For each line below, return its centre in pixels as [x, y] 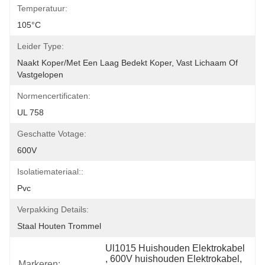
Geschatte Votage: [52, 134]
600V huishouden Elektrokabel [175, 259]
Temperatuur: [42, 8]
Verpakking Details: [53, 209]
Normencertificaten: [54, 96]
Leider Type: [41, 46]
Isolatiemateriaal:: [50, 172]
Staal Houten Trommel [59, 226]
